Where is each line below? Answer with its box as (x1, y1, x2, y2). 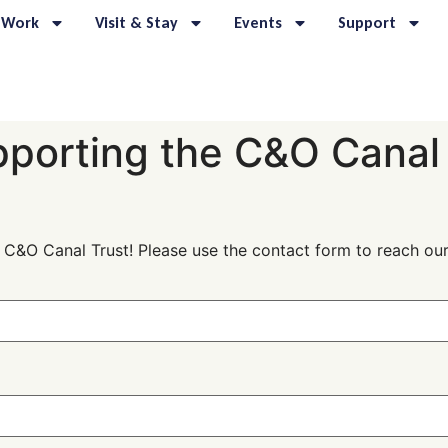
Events (234, 13, 283, 32)
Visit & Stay (95, 13, 179, 32)
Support (338, 13, 397, 32)
